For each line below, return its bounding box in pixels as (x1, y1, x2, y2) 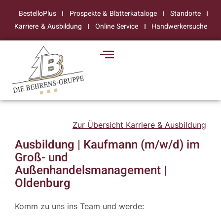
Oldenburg (15, 175, 71, 192)
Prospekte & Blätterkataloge (69, 8, 157, 19)
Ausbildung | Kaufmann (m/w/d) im (15, 136, 200, 154)
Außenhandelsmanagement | (15, 162, 167, 180)
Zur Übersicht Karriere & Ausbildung (73, 119, 206, 130)
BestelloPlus (18, 8, 56, 19)
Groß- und (15, 149, 68, 167)
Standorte (170, 8, 201, 19)
